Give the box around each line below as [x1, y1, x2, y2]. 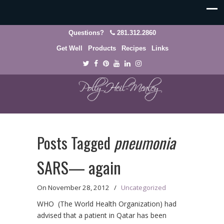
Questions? [68, 29, 110, 36]
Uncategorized [121, 183, 166, 192]
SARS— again [37, 155, 121, 179]
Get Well [56, 44, 82, 52]
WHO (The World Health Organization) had [37, 199, 176, 208]
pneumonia [114, 131, 175, 154]
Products [87, 44, 116, 52]
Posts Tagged [37, 131, 114, 154]
